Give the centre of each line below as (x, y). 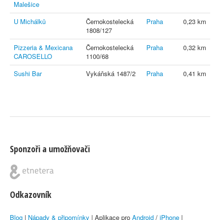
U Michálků (30, 21)
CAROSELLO (33, 56)
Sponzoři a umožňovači (50, 149)
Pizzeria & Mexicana (43, 47)
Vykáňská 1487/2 (111, 73)
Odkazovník (31, 194)
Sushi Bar (28, 73)
